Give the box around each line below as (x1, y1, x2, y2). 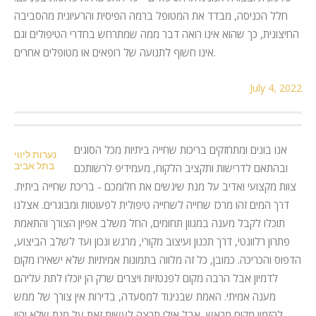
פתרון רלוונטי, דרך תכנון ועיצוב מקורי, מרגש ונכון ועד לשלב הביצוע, (14, 233, 290, 248)
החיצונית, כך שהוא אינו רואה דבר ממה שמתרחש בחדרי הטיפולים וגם (14, 26, 299, 41)
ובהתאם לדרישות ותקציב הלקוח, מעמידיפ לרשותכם (74, 160, 288, 175)
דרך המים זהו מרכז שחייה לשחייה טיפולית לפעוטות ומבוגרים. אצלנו (14, 197, 289, 212)
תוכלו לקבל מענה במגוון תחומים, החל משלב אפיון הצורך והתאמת (14, 215, 285, 230)
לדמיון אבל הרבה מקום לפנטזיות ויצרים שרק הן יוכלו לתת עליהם (14, 270, 278, 285)
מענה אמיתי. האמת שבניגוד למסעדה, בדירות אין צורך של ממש (14, 288, 276, 303)
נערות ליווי (14, 148, 56, 160)
